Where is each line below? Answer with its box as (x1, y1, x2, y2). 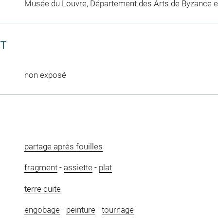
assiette (63, 163, 92, 173)
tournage (101, 205, 134, 215)
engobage (24, 205, 60, 215)
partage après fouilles (24, 141, 103, 151)
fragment (24, 163, 57, 173)
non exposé (24, 70, 66, 80)
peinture (66, 205, 95, 215)
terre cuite (24, 183, 61, 194)
